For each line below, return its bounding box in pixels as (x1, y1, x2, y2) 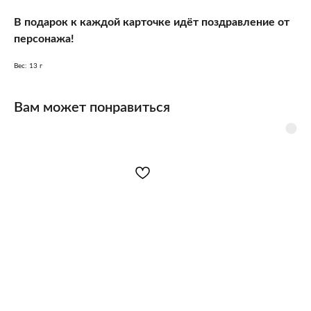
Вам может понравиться (14, 100, 170, 115)
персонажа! (14, 33, 74, 44)
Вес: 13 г (14, 62, 42, 69)
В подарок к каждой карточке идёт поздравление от (14, 16, 289, 28)
